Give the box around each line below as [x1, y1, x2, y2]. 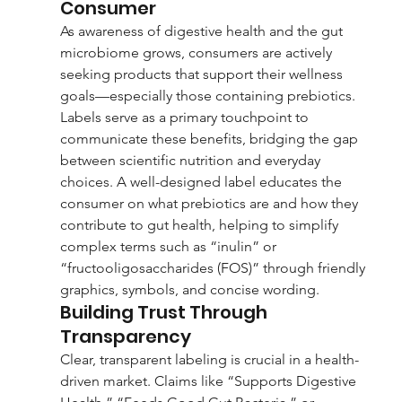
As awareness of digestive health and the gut [59, 22, 346, 39]
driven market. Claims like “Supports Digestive [59, 371, 360, 389]
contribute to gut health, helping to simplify [59, 215, 342, 233]
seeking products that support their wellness [59, 65, 346, 83]
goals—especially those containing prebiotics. [59, 86, 359, 104]
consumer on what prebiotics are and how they [59, 194, 362, 212]
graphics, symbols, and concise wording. [59, 280, 319, 298]
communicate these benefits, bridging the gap [59, 129, 362, 147]
